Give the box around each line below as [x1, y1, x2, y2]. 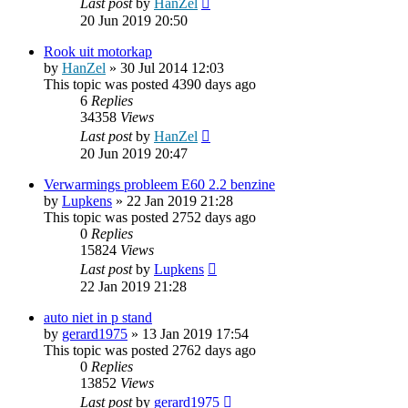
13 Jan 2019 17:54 [142, 325, 249, 342]
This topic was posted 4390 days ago [44, 76, 256, 92]
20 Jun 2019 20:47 [80, 145, 188, 161]
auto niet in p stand [44, 309, 152, 325]
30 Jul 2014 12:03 [120, 59, 224, 76]
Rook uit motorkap [44, 43, 152, 59]
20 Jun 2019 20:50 [80, 12, 188, 28]
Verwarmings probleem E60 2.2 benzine [44, 176, 275, 192]
